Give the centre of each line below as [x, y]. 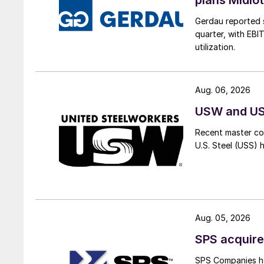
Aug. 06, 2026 [223, 90]
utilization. [215, 47]
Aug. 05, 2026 [223, 217]
